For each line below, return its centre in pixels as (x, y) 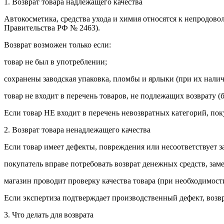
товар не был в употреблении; (55, 61)
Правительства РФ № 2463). (52, 27)
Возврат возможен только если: (57, 44)
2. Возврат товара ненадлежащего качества (77, 129)
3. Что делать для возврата (49, 214)
